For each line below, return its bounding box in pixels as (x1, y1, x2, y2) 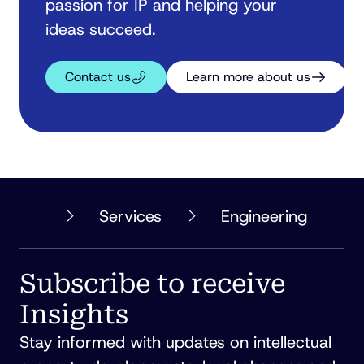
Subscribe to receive (19, 268, 285, 300)
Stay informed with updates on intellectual (19, 331, 331, 353)
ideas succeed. (45, 19, 155, 41)
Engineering (221, 206, 307, 227)
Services (99, 206, 162, 227)
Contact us (65, 68, 131, 86)
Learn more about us (186, 68, 310, 86)
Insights (19, 299, 128, 331)
